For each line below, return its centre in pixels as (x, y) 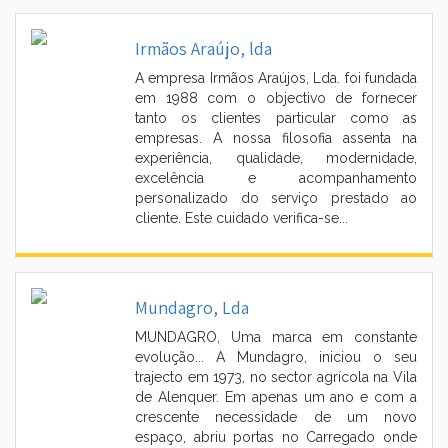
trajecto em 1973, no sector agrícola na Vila (276, 376)
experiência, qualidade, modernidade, (276, 157)
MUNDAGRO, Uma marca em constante (276, 336)
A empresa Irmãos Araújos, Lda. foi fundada (276, 77)
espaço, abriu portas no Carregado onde (276, 436)
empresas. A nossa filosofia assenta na (276, 137)
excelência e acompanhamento (276, 177)
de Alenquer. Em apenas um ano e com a (276, 396)
